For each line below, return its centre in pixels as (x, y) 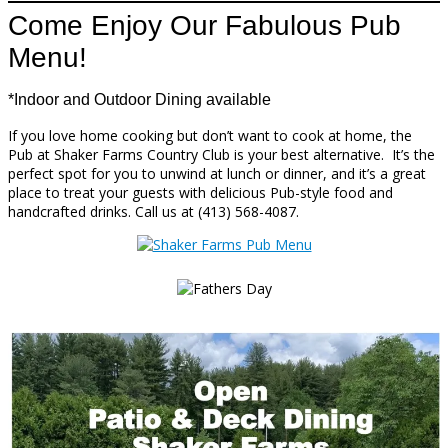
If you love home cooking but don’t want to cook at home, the (210, 135)
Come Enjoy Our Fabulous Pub (204, 25)
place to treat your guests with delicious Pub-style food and (200, 192)
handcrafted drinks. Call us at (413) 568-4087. (153, 211)
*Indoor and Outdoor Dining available (139, 99)
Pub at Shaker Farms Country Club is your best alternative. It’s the (221, 154)
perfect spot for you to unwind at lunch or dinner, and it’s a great (217, 173)
